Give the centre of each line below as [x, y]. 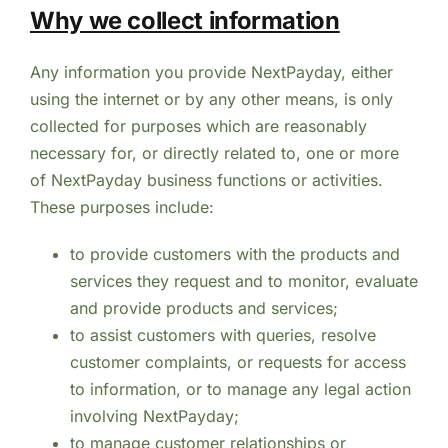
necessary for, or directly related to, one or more [214, 153]
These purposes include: [121, 207]
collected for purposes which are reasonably [198, 126]
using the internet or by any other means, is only [211, 99]
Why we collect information [184, 21]
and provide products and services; [203, 308]
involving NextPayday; [154, 416]
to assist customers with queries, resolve [222, 335]
